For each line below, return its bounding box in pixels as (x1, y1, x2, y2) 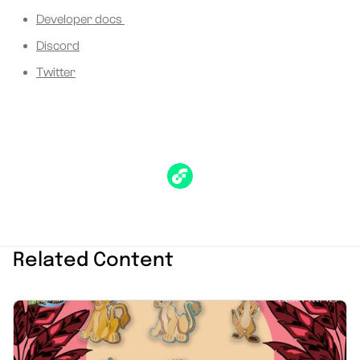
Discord (36, 39, 80, 54)
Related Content (13, 251, 174, 272)
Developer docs (36, 12, 125, 27)
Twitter (36, 65, 76, 80)
